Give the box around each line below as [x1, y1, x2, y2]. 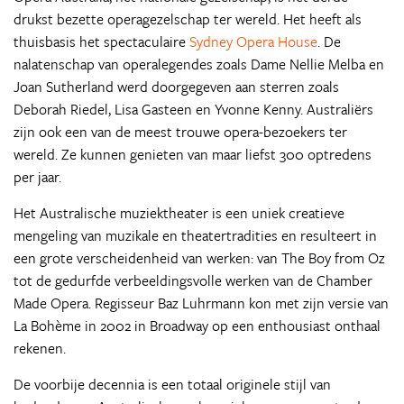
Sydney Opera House [189, 31, 317, 52]
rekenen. [14, 337, 66, 359]
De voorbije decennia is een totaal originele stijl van [14, 373, 331, 395]
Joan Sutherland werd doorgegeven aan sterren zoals [14, 76, 339, 97]
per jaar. [14, 166, 61, 188]
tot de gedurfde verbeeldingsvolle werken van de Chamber [14, 270, 372, 291]
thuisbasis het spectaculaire [14, 31, 189, 52]
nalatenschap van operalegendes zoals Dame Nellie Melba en [14, 53, 384, 75]
